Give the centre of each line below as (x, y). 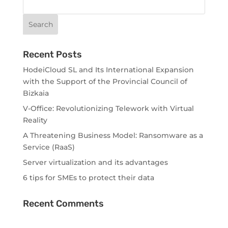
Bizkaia (36, 93)
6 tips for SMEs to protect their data (88, 178)
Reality (35, 120)
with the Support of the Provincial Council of (105, 82)
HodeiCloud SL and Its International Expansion (108, 70)
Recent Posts (52, 55)
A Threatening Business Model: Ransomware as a (113, 136)
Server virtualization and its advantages (95, 163)
